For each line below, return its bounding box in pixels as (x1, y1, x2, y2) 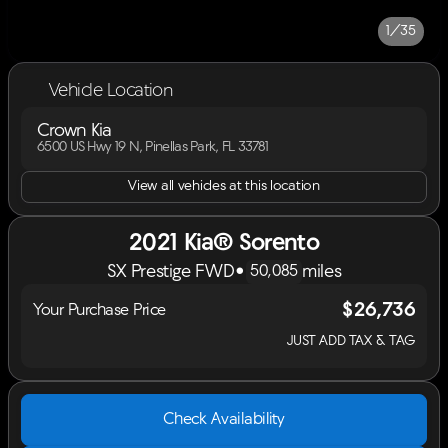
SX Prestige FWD (106, 262, 235, 282)
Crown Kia (37, 122, 111, 141)
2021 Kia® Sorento (129, 232, 319, 256)
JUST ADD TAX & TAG (286, 333, 415, 349)
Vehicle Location (49, 81, 173, 101)
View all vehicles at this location (128, 179, 320, 194)
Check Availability (163, 412, 285, 428)
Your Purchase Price (33, 303, 166, 319)
